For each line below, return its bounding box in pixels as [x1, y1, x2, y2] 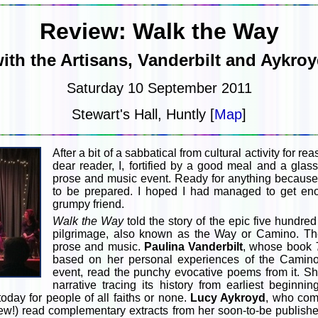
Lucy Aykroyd [190, 292, 266, 304]
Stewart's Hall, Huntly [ [72, 106, 214, 122]
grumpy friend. [53, 198, 124, 210]
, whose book [243, 241, 315, 253]
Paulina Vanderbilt [143, 241, 243, 253]
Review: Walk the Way [39, 18, 279, 44]
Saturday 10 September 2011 [66, 80, 252, 96]
